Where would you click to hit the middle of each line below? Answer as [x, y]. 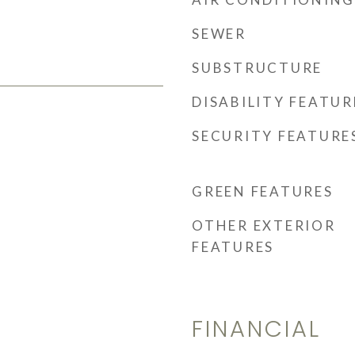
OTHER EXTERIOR [264, 225]
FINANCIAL [256, 329]
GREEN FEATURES [263, 191]
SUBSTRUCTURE [257, 68]
